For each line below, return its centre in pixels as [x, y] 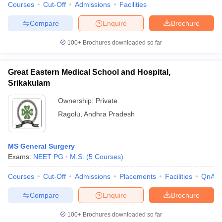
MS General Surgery [41, 146]
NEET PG [48, 157]
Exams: [21, 157]
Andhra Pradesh [109, 114]
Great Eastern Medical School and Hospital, [89, 72]
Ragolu [69, 114]
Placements [138, 176]
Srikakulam [29, 83]
